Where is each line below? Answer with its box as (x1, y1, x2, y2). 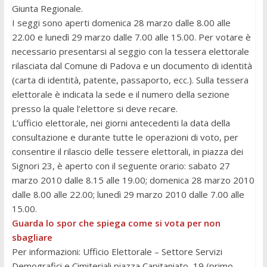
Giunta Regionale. (11, 2, 83, 15)
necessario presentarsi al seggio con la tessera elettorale (11, 45, 249, 58)
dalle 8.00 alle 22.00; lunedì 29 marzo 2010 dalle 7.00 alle (11, 188, 244, 201)
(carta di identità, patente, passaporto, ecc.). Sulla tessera (11, 74, 249, 86)
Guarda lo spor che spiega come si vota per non (11, 217, 221, 229)
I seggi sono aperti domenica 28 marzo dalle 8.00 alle (11, 17, 231, 29)
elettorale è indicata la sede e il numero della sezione (11, 88, 229, 101)
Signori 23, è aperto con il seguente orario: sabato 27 (11, 160, 230, 172)
